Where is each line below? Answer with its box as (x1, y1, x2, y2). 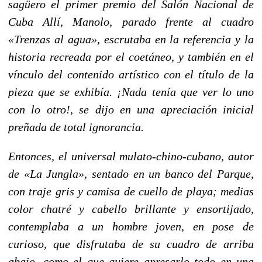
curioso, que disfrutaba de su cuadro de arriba (8, 237, 254, 250)
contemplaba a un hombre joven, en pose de (8, 219, 254, 233)
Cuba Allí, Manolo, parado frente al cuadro (8, 15, 254, 28)
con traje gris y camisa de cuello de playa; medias (8, 184, 254, 198)
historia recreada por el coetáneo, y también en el (8, 50, 254, 63)
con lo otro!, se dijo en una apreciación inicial (8, 102, 254, 116)
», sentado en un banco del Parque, (78, 167, 254, 180)
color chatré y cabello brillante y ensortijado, (8, 202, 254, 215)
